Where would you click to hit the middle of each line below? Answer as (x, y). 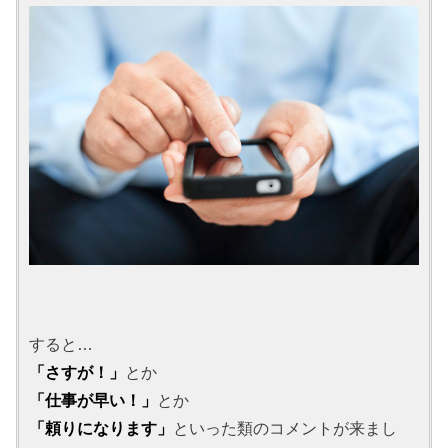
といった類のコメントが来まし (285, 427)
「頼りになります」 (101, 427)
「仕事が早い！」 (93, 399)
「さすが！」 (77, 371)
